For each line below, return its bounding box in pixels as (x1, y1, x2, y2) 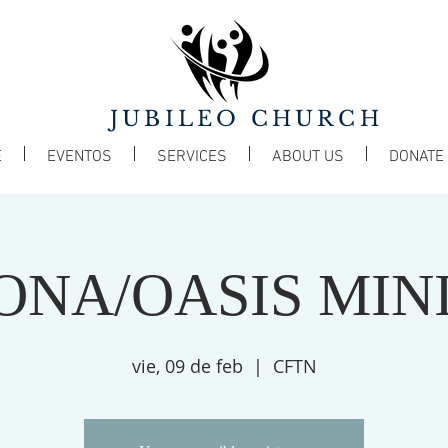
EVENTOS (47, 147, 112, 167)
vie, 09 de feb (131, 354, 243, 378)
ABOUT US (272, 147, 344, 167)
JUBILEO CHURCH (110, 106, 383, 132)
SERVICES (157, 147, 227, 167)
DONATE (389, 147, 444, 167)
